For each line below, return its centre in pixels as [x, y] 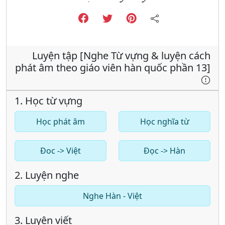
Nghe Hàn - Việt [113, 196]
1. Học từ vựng [48, 101]
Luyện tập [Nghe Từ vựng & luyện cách [121, 55]
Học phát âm [61, 122]
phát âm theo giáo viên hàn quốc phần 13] [113, 68]
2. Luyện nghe [47, 175]
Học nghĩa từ [164, 122]
